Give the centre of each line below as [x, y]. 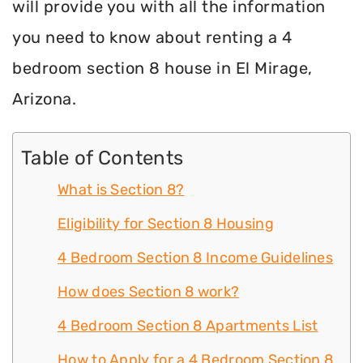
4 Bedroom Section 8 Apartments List [188, 326]
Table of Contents [102, 158]
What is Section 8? [121, 190]
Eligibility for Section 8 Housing [166, 224]
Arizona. [44, 99]
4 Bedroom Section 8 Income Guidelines [196, 258]
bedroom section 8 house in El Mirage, [162, 68]
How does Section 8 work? [149, 292]
